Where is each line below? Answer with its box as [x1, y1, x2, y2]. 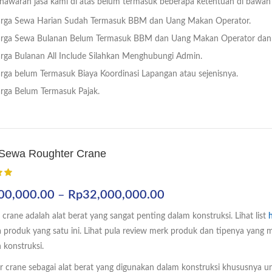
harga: [164, 204, 196, 216]
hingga [164, 236, 199, 248]
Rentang [164, 188, 208, 200]
